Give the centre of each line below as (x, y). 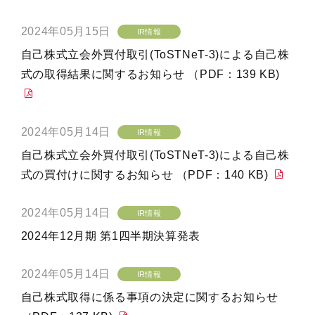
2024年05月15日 (65, 31)
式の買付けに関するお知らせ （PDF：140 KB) (146, 175)
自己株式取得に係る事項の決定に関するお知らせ (149, 297)
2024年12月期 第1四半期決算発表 (111, 236)
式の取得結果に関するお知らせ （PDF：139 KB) (150, 74)
